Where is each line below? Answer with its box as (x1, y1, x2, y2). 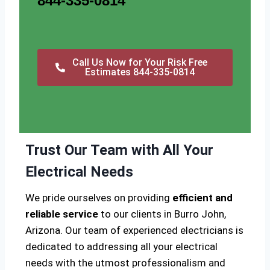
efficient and (172, 192, 233, 204)
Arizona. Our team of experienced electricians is (25, 224, 243, 237)
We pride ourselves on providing (25, 192, 172, 204)
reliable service (25, 208, 98, 221)
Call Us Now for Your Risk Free (72, 57, 207, 69)
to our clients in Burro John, (98, 208, 226, 221)
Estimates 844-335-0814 (85, 66, 195, 78)
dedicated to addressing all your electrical (25, 240, 218, 253)
